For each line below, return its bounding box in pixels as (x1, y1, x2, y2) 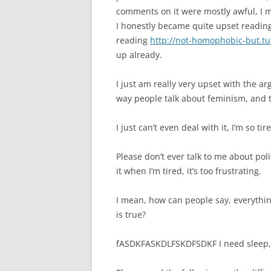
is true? (116, 209, 146, 220)
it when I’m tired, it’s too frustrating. (116, 165, 261, 177)
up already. (116, 49, 162, 60)
